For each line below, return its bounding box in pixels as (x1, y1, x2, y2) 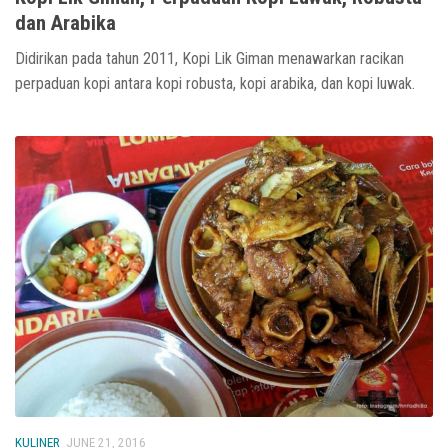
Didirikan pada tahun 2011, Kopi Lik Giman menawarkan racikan (15, 49, 404, 69)
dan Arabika (15, 11, 116, 36)
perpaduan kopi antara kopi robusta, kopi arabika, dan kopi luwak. (15, 74, 415, 94)
